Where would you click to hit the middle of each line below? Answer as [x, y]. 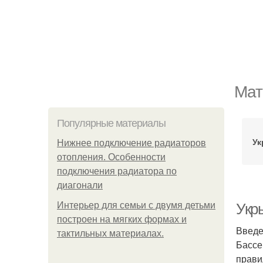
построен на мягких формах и [122, 219]
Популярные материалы [111, 123]
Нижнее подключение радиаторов [131, 143]
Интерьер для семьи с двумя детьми [136, 205]
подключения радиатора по [117, 171]
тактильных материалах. [110, 233]
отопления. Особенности [111, 157]
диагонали [80, 185]
